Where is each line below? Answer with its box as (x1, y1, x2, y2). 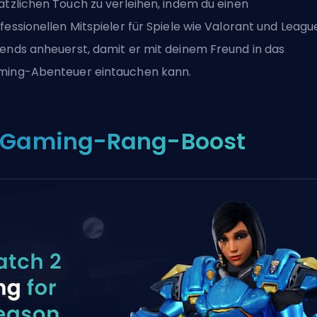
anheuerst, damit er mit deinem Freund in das (26, 41, 285, 57)
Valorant (204, 18, 255, 35)
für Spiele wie (125, 18, 205, 35)
